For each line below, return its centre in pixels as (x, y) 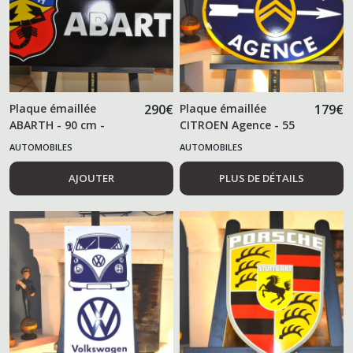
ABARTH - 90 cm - (57, 124)
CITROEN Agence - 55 (238, 124)
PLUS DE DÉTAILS (262, 178)
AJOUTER (91, 178)
